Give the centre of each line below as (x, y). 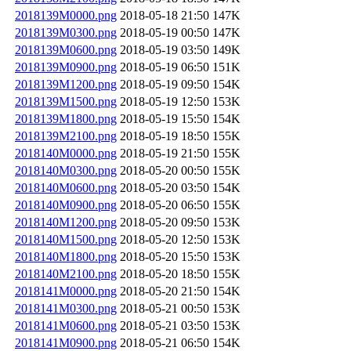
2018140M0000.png (66, 153)
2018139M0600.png (66, 49)
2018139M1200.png (66, 84)
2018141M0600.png (66, 325)
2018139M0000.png (66, 15)
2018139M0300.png (66, 32)
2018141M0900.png (66, 342)
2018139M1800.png (66, 118)
